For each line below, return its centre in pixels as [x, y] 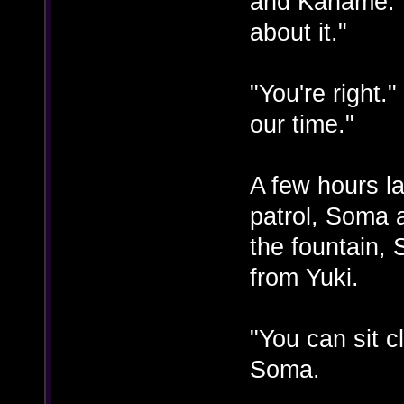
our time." [302, 124]
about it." [298, 32]
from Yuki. [304, 278]
